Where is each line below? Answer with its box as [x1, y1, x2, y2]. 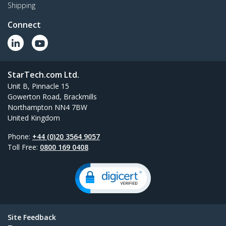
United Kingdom [8, 113, 60, 123]
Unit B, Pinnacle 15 [8, 81, 69, 91]
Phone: [8, 132, 32, 142]
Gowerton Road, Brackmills [8, 92, 97, 102]
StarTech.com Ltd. [8, 69, 79, 81]
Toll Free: [8, 142, 40, 152]
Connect [8, 19, 41, 31]
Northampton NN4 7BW [8, 102, 87, 112]
